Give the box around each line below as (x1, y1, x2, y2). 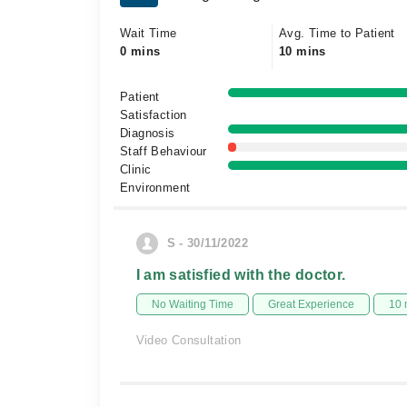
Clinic (120, 163, 152, 176)
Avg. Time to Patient (279, 26, 395, 40)
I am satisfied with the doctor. (135, 267, 346, 283)
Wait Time (120, 26, 177, 40)
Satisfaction (120, 108, 187, 122)
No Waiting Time (151, 298, 233, 311)
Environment (120, 181, 191, 194)
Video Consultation (135, 333, 242, 347)
